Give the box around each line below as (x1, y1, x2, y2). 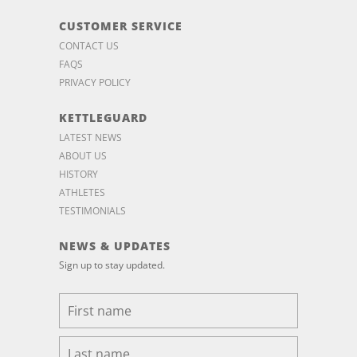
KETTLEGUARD (59, 110, 147, 126)
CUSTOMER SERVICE (59, 18, 182, 34)
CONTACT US (59, 39, 119, 53)
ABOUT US (59, 149, 107, 163)
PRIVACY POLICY (59, 76, 131, 90)
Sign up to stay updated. (59, 258, 165, 273)
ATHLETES (59, 186, 105, 200)
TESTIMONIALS (59, 204, 126, 218)
